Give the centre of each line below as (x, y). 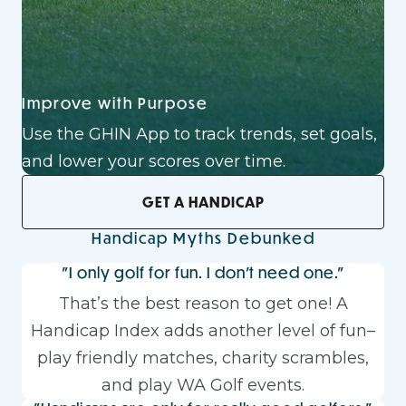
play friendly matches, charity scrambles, (203, 358)
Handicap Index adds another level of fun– (203, 331)
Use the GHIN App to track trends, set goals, (199, 134)
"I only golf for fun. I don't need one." (203, 272)
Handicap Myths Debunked (203, 238)
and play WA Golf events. (203, 385)
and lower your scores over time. (154, 161)
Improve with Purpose (115, 103)
